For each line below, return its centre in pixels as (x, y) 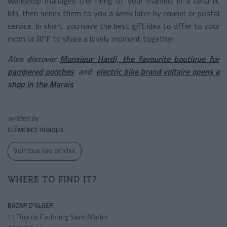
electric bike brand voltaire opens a (158, 71)
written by (23, 118)
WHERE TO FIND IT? (52, 179)
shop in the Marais (41, 84)
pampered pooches (41, 71)
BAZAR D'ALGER (30, 205)
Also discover (34, 59)
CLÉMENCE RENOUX (35, 129)
